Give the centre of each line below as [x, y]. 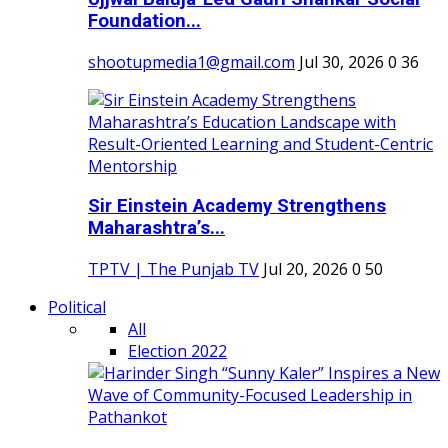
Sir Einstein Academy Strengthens [237, 206]
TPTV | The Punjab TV [173, 269]
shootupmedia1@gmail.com [191, 61]
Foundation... [144, 21]
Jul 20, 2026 [305, 269]
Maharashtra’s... [156, 228]
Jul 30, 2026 [341, 61]
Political [77, 307]
